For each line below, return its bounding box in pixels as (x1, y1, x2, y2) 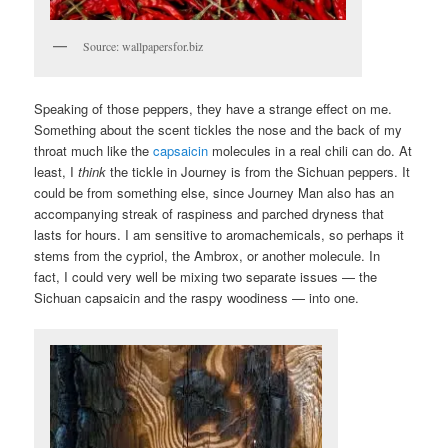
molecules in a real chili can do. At (208, 140, 413, 160)
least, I (34, 161, 79, 181)
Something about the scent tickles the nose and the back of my (34, 119, 403, 139)
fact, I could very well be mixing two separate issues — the (34, 266, 378, 286)
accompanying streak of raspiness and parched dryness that (34, 203, 385, 223)
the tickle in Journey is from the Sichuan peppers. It (106, 161, 411, 181)
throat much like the (34, 140, 154, 160)
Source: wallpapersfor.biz (83, 37, 204, 54)
